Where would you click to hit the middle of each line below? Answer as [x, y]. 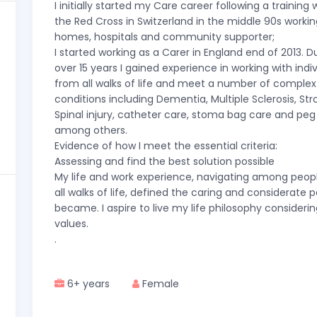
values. [71, 224]
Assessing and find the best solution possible [165, 161]
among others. [91, 130]
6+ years [87, 284]
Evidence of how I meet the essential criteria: [166, 146]
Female [160, 284]
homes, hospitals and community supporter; [165, 37]
